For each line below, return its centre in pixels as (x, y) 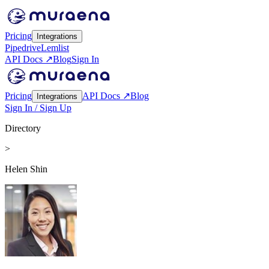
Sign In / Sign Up (38, 108)
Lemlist (55, 48)
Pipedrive (23, 48)
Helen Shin (26, 169)
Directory (23, 128)
